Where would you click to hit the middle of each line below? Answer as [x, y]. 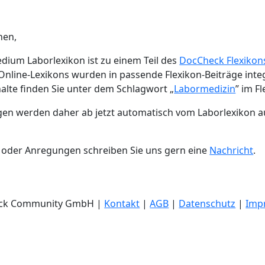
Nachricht [232, 150]
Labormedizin [205, 89]
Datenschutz [207, 203]
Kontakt [122, 203]
